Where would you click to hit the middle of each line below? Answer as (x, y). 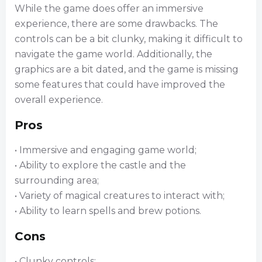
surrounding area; (57, 180)
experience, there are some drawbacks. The (116, 23)
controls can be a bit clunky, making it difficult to (129, 39)
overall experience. (59, 99)
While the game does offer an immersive (109, 8)
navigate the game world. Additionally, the (113, 54)
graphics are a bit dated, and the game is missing (127, 69)
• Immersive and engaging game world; (106, 150)
